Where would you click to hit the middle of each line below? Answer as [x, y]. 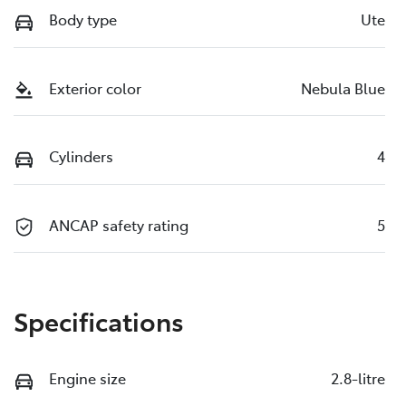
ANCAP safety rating [119, 224]
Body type [83, 19]
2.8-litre [358, 378]
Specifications [99, 321]
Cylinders [81, 156]
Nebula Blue [343, 87]
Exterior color [95, 87]
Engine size [87, 378]
